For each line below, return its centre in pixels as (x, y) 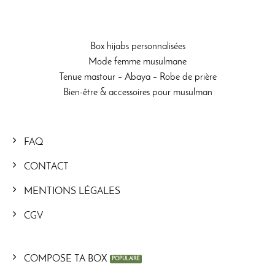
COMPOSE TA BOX (66, 259)
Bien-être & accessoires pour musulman (137, 93)
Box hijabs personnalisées (137, 47)
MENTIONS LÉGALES (72, 191)
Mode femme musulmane (137, 62)
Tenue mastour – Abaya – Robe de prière (137, 78)
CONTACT (46, 167)
